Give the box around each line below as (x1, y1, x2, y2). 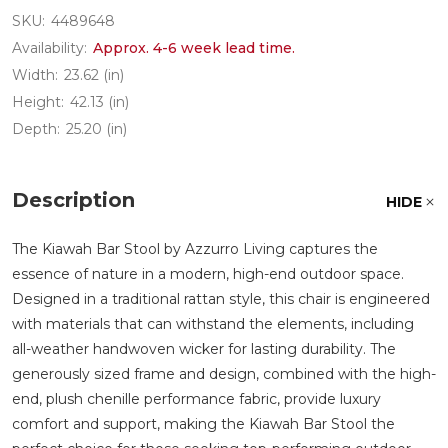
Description (12, 188, 135, 212)
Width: (12, 66, 58, 84)
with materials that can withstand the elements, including (12, 315, 414, 333)
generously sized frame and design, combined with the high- (12, 365, 436, 383)
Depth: (12, 120, 60, 138)
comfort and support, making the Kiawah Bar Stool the (12, 415, 395, 433)
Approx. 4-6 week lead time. (93, 39, 295, 57)
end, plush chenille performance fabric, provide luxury (12, 390, 381, 408)
